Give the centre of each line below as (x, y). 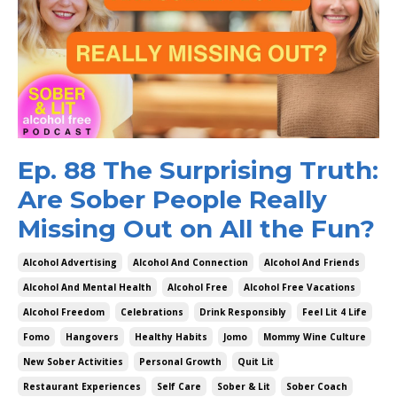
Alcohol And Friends (312, 263)
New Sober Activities (73, 362)
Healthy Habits (171, 337)
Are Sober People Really (172, 200)
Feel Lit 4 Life (335, 312)
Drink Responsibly (243, 312)
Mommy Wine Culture (315, 337)
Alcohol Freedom (64, 312)
